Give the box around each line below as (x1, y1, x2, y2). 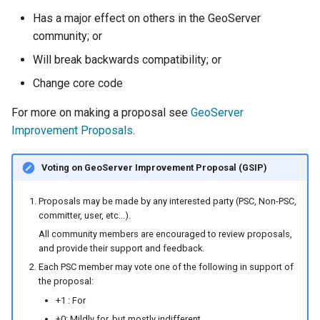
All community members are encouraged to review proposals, (38, 229, 292, 240)
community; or (33, 29, 102, 43)
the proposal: (38, 276, 94, 287)
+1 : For (55, 294, 86, 306)
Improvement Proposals (11, 124, 133, 137)
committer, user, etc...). (38, 209, 131, 221)
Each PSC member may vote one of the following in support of (38, 261, 294, 273)
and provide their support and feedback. (38, 243, 204, 254)
